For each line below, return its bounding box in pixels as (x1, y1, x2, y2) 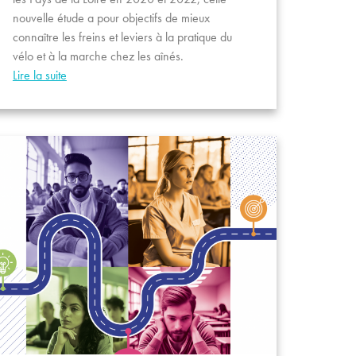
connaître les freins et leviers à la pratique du (12, 29, 232, 46)
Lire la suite (12, 67, 67, 84)
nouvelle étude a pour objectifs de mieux (12, 10, 210, 27)
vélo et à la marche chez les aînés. (12, 48, 184, 65)
